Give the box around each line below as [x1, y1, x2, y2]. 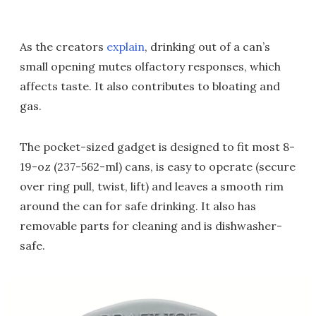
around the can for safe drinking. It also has [20, 199, 256, 214]
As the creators [20, 39, 107, 54]
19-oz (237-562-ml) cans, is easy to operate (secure [20, 159, 296, 174]
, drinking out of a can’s [145, 39, 270, 54]
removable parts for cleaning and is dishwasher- [20, 219, 282, 233]
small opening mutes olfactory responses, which [20, 59, 281, 74]
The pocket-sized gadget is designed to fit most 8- [20, 140, 295, 154]
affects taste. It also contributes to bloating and [20, 79, 280, 94]
